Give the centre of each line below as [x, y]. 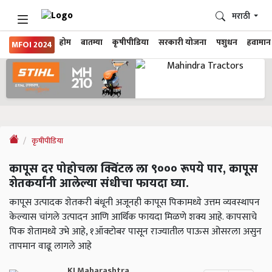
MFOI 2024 [32, 45]
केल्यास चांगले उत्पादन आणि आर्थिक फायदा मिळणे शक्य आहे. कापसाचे [133, 217]
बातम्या [92, 42]
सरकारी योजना [182, 42]
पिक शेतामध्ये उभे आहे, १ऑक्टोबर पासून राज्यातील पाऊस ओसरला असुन [135, 232]
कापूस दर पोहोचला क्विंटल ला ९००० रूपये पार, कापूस [134, 169]
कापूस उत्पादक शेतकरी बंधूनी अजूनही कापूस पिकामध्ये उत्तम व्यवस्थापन [134, 203]
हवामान [259, 42]
